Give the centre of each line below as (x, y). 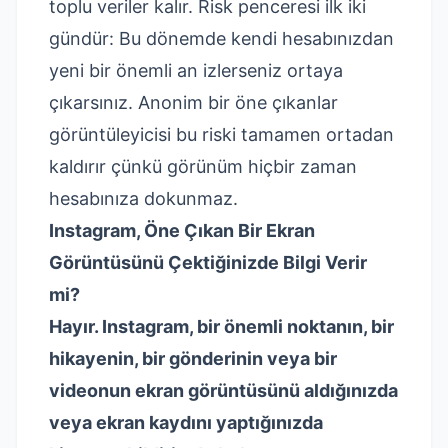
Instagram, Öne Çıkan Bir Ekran (182, 230)
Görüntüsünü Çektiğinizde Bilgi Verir (208, 262)
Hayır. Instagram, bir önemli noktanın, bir (221, 326)
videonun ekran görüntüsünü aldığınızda (223, 390)
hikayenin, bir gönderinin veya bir (193, 358)
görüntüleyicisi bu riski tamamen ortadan (221, 134)
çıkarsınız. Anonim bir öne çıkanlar (193, 102)
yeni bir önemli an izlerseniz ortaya (196, 70)
